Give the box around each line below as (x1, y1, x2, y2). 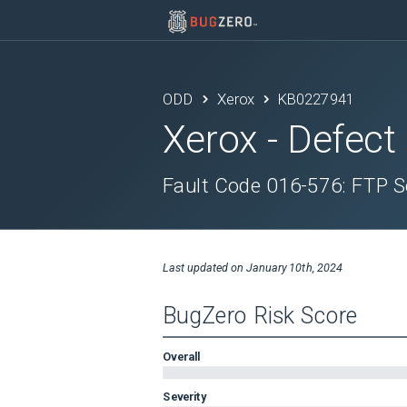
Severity (163, 389, 207, 403)
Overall (163, 349, 201, 363)
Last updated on (163, 261, 246, 274)
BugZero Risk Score (163, 303, 359, 330)
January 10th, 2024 (245, 261, 342, 274)
